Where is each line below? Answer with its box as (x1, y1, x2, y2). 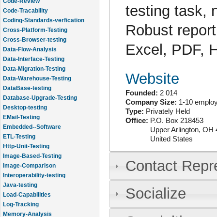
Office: (125, 117, 150, 125)
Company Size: (125, 98, 179, 107)
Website (125, 70, 179, 88)
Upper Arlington (150, 126, 199, 134)
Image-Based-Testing (3, 153, 62, 159)
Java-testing (3, 182, 37, 188)
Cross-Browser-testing (3, 36, 66, 43)
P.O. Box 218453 (150, 117, 203, 125)
